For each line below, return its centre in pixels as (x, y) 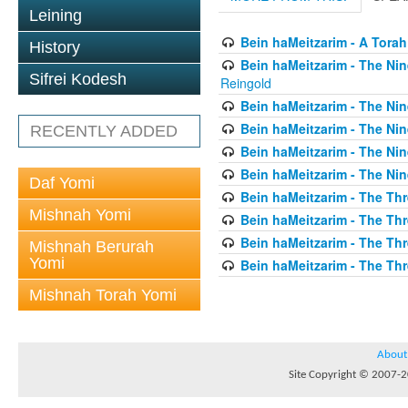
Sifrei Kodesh (78, 79)
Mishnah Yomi (80, 215)
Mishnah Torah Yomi (103, 295)
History (55, 47)
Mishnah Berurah (92, 247)
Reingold (246, 83)
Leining (56, 15)
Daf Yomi (62, 183)
